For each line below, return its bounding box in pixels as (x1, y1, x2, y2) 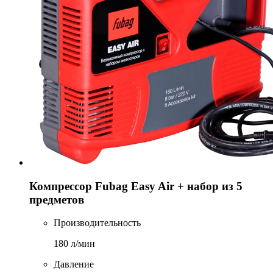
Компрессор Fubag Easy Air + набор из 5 (29, 179, 243, 193)
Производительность (54, 218, 141, 229)
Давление (54, 259, 94, 270)
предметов (29, 193, 84, 206)
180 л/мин (54, 238, 95, 249)
